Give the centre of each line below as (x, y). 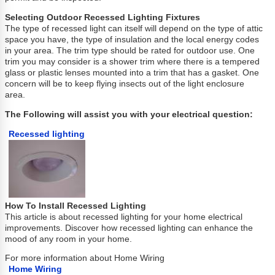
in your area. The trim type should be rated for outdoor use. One (130, 51)
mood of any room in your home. (69, 239)
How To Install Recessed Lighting (76, 206)
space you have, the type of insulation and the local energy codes (132, 40)
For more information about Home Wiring (85, 258)
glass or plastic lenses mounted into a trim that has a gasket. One (132, 73)
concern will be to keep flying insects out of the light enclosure (125, 84)
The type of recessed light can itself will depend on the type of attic (134, 29)
